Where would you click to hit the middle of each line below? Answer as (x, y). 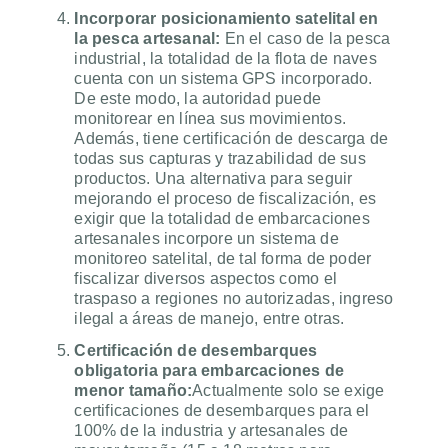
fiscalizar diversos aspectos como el (205, 279)
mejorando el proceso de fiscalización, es (225, 199)
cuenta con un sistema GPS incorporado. (223, 79)
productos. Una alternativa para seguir (213, 179)
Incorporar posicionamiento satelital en (226, 19)
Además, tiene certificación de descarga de (231, 139)
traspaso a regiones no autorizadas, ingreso (234, 299)
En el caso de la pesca (305, 39)
